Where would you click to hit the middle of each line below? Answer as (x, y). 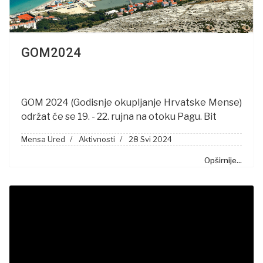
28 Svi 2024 (150, 139)
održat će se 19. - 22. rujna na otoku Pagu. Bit (119, 117)
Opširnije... (223, 161)
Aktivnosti (97, 139)
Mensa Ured (43, 139)
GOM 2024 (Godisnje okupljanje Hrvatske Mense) (131, 103)
